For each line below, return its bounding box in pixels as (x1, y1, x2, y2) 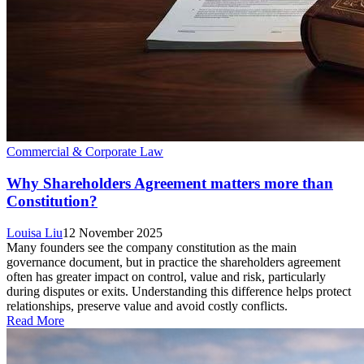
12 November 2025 (63, 225, 162, 240)
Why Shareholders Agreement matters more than (6, 175, 333, 193)
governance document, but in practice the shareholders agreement (6, 254, 340, 269)
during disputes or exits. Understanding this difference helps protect (6, 284, 351, 298)
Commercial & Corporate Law (6, 145, 163, 159)
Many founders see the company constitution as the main (6, 240, 297, 254)
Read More (6, 313, 64, 327)
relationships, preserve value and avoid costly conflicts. (6, 298, 288, 313)
